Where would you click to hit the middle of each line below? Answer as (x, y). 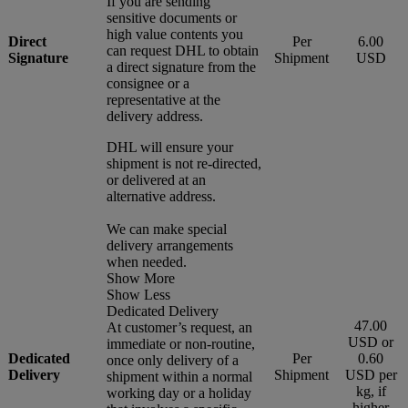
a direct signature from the (181, 66)
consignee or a (148, 83)
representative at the (163, 99)
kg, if (371, 391)
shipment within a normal (179, 376)
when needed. (147, 261)
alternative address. (161, 196)
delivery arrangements (170, 245)
